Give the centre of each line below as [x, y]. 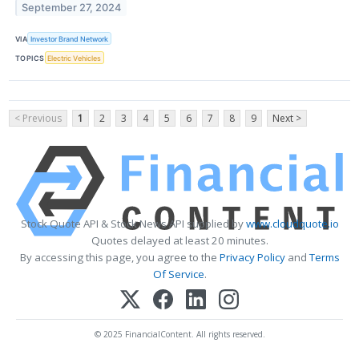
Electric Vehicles [75, 58]
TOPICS [30, 58]
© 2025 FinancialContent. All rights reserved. [179, 334]
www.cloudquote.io [292, 224]
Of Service [178, 274]
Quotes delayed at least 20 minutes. [179, 241]
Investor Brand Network [70, 38]
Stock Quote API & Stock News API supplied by [133, 224]
